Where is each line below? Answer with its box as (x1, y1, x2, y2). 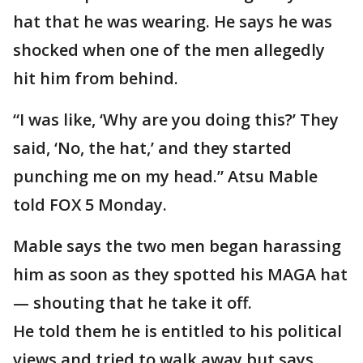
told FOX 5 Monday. (13, 194, 171, 216)
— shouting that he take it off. (13, 292, 256, 314)
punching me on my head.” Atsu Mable (13, 165, 318, 187)
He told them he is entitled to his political (13, 320, 342, 342)
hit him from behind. (13, 67, 182, 89)
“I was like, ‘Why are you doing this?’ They (13, 109, 339, 130)
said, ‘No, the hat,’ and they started (13, 137, 292, 159)
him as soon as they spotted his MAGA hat (13, 263, 348, 285)
